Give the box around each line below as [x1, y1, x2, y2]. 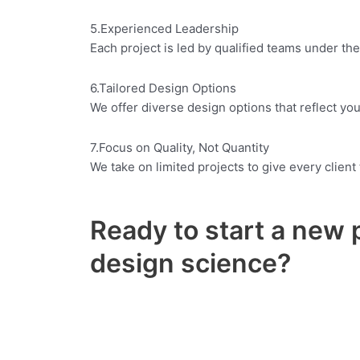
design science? [90, 247, 291, 280]
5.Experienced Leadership [90, 20, 239, 36]
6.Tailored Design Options [90, 80, 236, 96]
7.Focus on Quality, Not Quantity [90, 140, 269, 155]
